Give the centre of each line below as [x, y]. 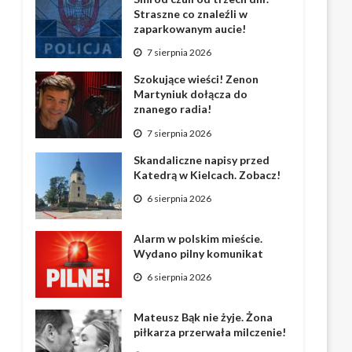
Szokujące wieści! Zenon [196, 79]
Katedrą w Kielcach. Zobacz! [207, 174]
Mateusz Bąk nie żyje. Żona [203, 317]
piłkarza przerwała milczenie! [210, 332]
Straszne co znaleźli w [191, 14]
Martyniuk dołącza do [191, 94]
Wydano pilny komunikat [199, 253]
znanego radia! [173, 109]
